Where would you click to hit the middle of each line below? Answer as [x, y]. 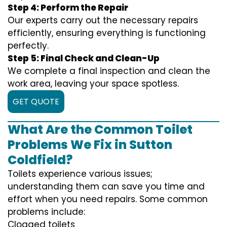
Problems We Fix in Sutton [90, 144]
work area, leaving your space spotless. [93, 83]
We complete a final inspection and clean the [109, 71]
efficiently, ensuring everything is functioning [107, 33]
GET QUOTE [36, 101]
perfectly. [28, 45]
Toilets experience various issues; [80, 174]
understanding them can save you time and [106, 186]
